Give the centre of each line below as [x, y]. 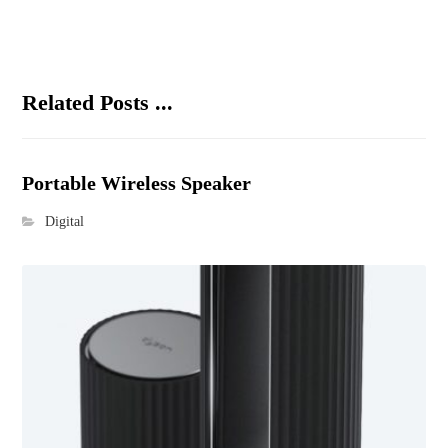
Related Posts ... [98, 103]
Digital [65, 221]
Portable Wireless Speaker [137, 183]
